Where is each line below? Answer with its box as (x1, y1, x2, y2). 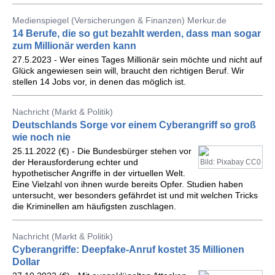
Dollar (12, 257, 40, 267)
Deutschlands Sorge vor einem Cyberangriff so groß (12, 120, 256, 130)
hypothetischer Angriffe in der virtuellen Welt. (12, 168, 185, 178)
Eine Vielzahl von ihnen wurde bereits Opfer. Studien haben (12, 179, 243, 189)
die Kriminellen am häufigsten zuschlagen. (12, 201, 176, 211)
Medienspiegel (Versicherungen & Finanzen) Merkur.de (12, 15, 227, 25)
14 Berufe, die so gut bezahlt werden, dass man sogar (12, 28, 261, 39)
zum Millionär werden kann (12, 41, 136, 51)
